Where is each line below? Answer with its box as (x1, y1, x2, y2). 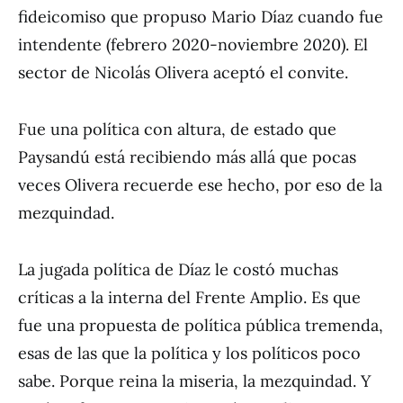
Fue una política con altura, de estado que (18, 119, 336, 139)
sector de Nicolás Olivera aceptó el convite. (18, 62, 348, 83)
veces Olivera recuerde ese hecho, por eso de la (18, 175, 382, 195)
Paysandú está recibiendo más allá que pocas (18, 147, 356, 167)
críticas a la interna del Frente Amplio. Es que (18, 287, 361, 308)
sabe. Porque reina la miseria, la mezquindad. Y (18, 371, 371, 391)
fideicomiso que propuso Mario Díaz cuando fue (18, 6, 383, 27)
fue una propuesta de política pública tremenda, (18, 315, 383, 336)
